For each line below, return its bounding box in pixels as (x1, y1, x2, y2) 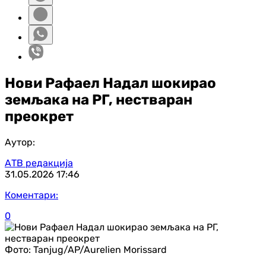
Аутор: (5, 136, 35, 148)
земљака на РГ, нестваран (5, 91, 192, 108)
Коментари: (5, 189, 58, 201)
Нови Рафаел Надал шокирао (5, 74, 216, 91)
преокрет (5, 107, 74, 125)
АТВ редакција (5, 157, 73, 169)
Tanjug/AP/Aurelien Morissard (33, 243, 167, 255)
